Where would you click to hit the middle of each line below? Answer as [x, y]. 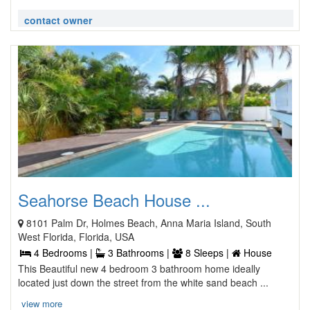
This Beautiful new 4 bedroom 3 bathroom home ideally [139, 268]
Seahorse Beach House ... [114, 200]
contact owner [58, 20]
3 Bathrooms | [139, 253]
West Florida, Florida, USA [76, 237]
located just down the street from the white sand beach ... [143, 282]
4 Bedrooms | [63, 253]
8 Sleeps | [207, 253]
